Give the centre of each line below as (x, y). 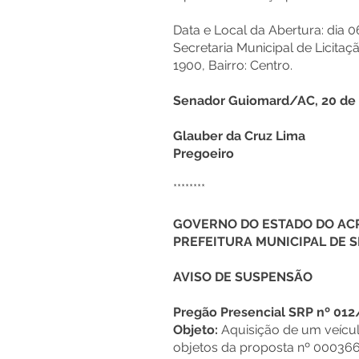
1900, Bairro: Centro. (233, 65)
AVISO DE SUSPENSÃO (243, 277)
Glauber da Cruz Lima (239, 136)
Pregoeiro (204, 153)
